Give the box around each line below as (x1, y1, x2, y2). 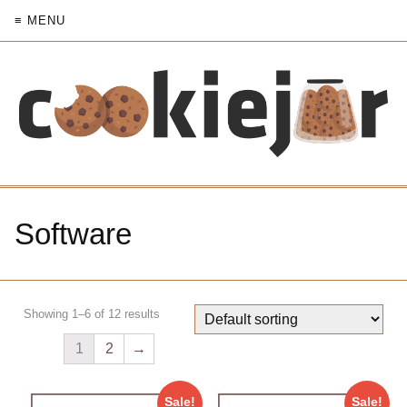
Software (15, 217, 132, 252)
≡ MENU (15, 14, 65, 27)
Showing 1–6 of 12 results (24, 307, 160, 322)
